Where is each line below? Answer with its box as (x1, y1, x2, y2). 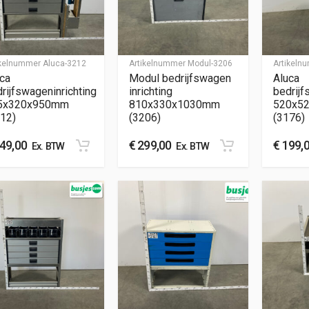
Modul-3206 (187, 58, 232, 68)
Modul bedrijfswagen (128, 71, 231, 85)
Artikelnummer (128, 58, 188, 68)
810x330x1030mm (128, 97, 220, 111)
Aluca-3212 (43, 58, 86, 68)
